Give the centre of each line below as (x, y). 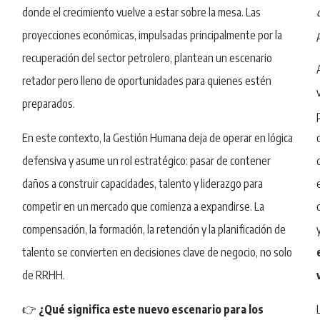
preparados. (48, 103)
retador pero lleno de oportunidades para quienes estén (146, 80)
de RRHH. (43, 275)
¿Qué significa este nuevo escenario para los (151, 309)
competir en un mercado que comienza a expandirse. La (143, 206)
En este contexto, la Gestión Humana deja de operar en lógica (157, 137)
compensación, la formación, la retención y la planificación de (154, 229)
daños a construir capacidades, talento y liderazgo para (142, 183)
